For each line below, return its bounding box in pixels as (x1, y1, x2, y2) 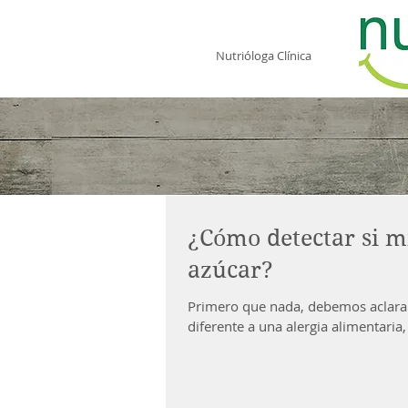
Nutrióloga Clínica (215, 47, 311, 64)
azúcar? (188, 257, 273, 283)
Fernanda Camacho (171, 26, 350, 48)
